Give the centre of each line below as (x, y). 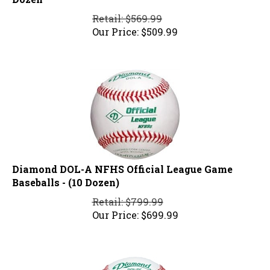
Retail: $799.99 (127, 196)
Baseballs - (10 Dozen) (66, 177)
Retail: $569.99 (127, 13)
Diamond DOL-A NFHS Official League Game (122, 164)
